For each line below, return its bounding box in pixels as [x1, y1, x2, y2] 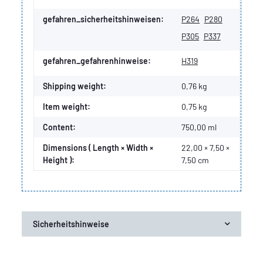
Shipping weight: [43, 81, 107, 92]
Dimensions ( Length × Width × [43, 143, 154, 153]
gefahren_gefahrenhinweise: [43, 56, 151, 66]
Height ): [43, 155, 75, 166]
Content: [43, 122, 76, 133]
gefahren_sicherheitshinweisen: [43, 14, 164, 25]
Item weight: [43, 102, 91, 112]
